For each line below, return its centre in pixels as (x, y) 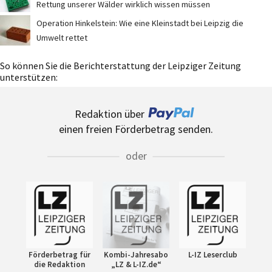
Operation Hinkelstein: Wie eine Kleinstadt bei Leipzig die (140, 23)
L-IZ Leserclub (212, 254)
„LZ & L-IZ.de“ (136, 264)
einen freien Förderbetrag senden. (136, 129)
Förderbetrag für (59, 254)
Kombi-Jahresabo (136, 254)
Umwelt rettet (62, 37)
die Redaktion (59, 264)
